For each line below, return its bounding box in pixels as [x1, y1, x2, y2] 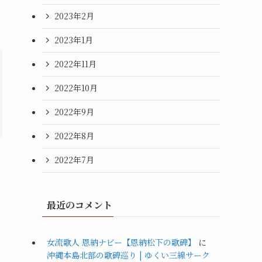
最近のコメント [47, 198, 112, 212]
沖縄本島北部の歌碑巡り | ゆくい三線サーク [47, 249, 210, 261]
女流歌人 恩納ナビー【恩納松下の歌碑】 [47, 236, 196, 248]
